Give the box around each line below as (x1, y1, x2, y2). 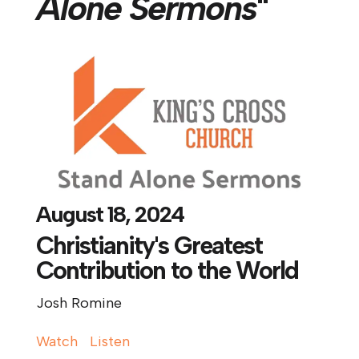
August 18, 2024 (35, 200, 184, 228)
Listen (89, 332, 130, 350)
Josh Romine (35, 293, 122, 312)
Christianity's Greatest (35, 230, 262, 260)
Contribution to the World (35, 255, 298, 285)
